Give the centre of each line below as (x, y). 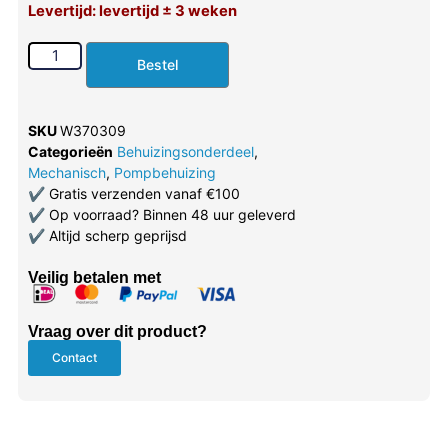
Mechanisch (66, 172)
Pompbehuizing (164, 172)
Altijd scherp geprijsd (115, 235)
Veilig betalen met (94, 277)
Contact (74, 358)
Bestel (158, 64)
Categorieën (70, 151)
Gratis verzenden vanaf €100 (142, 193)
